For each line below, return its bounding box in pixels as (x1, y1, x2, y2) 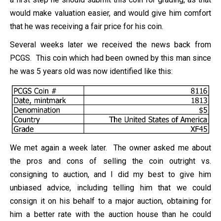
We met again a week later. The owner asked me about (10, 143, 211, 152)
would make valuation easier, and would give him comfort (10, 8, 211, 18)
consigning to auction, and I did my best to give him (10, 169, 211, 179)
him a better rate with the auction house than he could (10, 209, 211, 219)
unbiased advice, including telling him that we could (10, 183, 211, 192)
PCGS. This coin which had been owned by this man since (10, 53, 211, 63)
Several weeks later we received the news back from (10, 39, 211, 49)
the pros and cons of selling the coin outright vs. (10, 156, 211, 166)
